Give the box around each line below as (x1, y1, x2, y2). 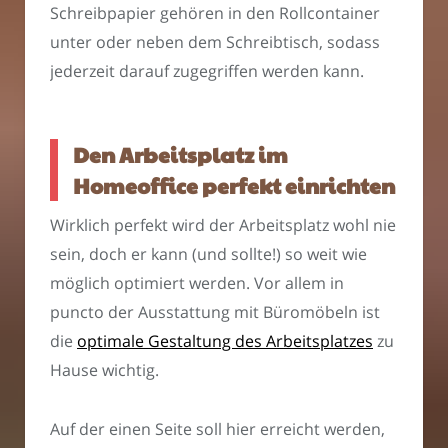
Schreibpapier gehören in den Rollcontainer (50, 2, 380, 25)
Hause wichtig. (50, 359, 159, 382)
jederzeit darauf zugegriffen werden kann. (50, 60, 364, 83)
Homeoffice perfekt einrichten (73, 170, 395, 200)
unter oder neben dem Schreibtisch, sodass (50, 31, 380, 54)
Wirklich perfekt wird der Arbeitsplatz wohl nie (50, 214, 396, 237)
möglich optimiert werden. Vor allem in (50, 272, 344, 295)
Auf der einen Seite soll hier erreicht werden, (50, 417, 385, 440)
